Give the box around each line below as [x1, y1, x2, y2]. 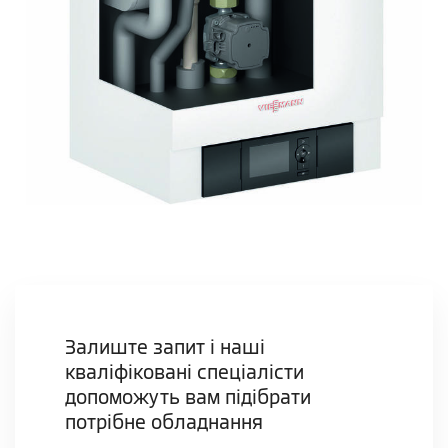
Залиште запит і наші [65, 335, 265, 361]
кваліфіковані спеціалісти [65, 360, 304, 386]
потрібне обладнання [65, 410, 263, 436]
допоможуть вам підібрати [65, 385, 311, 411]
